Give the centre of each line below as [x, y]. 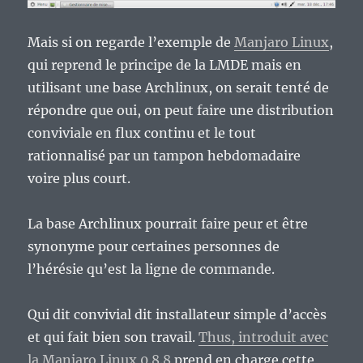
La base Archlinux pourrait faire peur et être [168, 224]
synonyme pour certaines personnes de [154, 247]
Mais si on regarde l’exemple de [131, 43]
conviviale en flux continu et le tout [142, 133]
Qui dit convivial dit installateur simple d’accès [177, 315]
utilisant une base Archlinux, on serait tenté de [179, 88]
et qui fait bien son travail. [113, 337]
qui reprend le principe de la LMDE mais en [165, 65]
